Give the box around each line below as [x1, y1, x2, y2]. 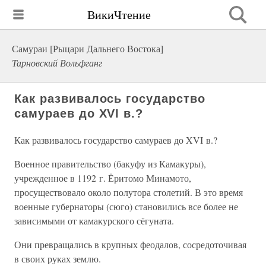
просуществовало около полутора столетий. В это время [14, 186, 243, 198]
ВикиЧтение [87, 6, 151, 23]
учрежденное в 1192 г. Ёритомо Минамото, [14, 172, 191, 184]
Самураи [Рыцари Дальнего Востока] [12, 42, 163, 55]
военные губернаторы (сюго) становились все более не [14, 200, 238, 213]
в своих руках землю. [14, 252, 101, 265]
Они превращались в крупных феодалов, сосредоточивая [14, 238, 246, 251]
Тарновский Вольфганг [12, 56, 102, 69]
